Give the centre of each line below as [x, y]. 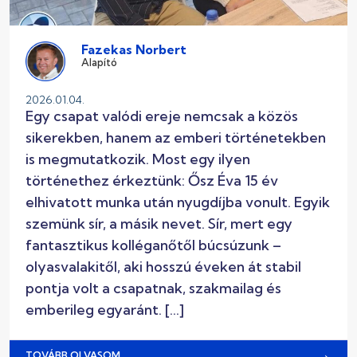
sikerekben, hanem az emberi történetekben [176, 138]
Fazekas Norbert [134, 50]
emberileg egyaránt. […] [105, 310]
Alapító [99, 63]
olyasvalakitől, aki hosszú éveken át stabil [163, 267]
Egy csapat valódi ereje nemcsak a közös [162, 116]
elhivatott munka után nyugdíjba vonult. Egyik [178, 202]
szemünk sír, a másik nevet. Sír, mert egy [159, 224]
